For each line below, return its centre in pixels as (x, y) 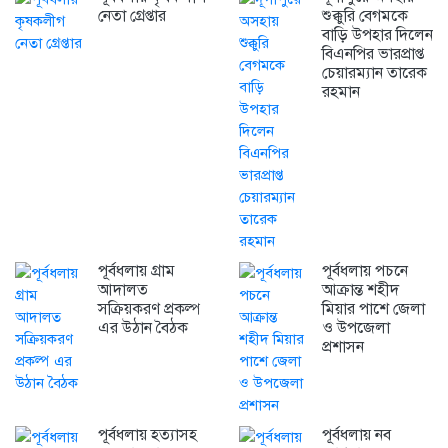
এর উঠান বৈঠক (142, 328)
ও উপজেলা (355, 328)
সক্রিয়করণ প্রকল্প (149, 309)
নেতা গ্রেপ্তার (131, 16)
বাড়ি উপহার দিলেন (377, 35)
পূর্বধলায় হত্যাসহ (147, 435)
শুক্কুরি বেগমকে (364, 16)
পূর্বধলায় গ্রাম (136, 271)
